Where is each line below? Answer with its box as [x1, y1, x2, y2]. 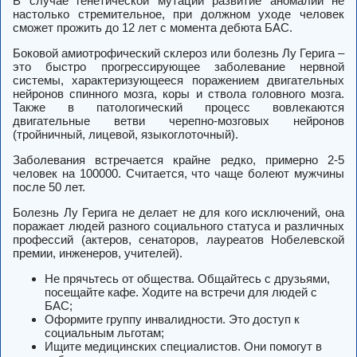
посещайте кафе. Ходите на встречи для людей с [45, 285, 317, 300]
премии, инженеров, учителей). [13, 246, 182, 261]
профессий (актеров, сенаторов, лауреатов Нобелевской [13, 233, 344, 247]
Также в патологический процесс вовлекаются [13, 100, 344, 115]
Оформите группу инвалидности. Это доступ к [45, 312, 300, 327]
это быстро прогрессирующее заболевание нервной [13, 60, 344, 74]
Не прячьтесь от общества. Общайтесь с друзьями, [45, 272, 330, 286]
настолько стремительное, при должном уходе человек [13, 7, 344, 22]
